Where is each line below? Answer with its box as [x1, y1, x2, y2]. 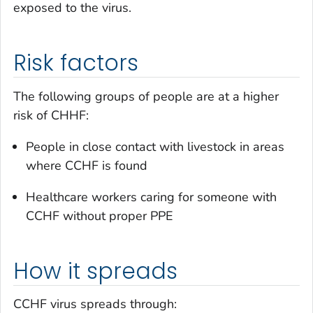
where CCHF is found [26, 156, 147, 174]
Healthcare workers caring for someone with [26, 188, 277, 205]
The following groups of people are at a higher [13, 87, 279, 105]
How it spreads [13, 255, 177, 286]
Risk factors [13, 48, 138, 79]
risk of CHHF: [13, 106, 89, 124]
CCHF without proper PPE [26, 207, 173, 224]
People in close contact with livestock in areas [26, 138, 284, 155]
